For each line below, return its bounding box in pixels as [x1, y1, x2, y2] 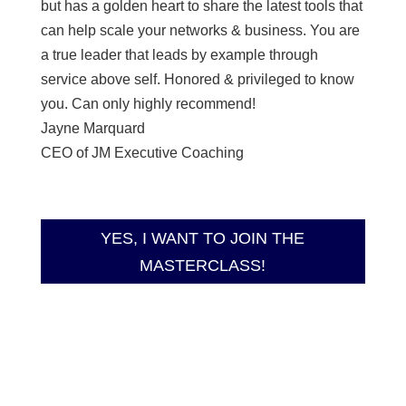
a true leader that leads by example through [40, 47, 318, 63]
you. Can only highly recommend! [40, 96, 256, 112]
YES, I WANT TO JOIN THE [101, 228, 305, 247]
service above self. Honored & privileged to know [40, 72, 354, 88]
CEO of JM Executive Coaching [40, 145, 244, 161]
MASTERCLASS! [140, 256, 266, 275]
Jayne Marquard [40, 121, 145, 137]
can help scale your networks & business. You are [40, 23, 360, 39]
